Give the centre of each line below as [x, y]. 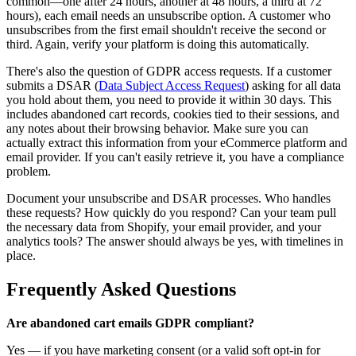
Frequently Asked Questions [121, 290]
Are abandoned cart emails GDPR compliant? [130, 323]
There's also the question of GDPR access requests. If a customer [169, 72]
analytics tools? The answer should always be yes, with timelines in [175, 242]
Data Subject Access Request [172, 86]
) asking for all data [293, 86]
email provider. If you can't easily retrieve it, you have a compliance [175, 157]
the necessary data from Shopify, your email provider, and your [164, 227]
